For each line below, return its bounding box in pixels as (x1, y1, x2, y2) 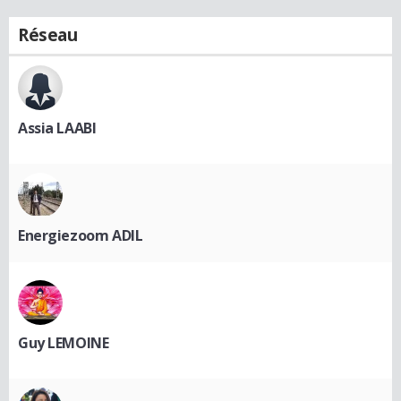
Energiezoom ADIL (18, 225, 143, 245)
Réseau (18, 22, 78, 47)
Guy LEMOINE (18, 332, 109, 353)
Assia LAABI (18, 117, 97, 138)
